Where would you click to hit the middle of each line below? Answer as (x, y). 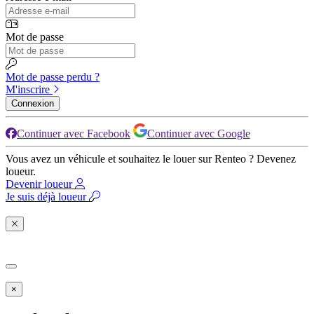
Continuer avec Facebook (74, 133)
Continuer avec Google (198, 133)
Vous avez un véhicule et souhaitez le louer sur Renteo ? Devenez (151, 158)
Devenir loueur (40, 184)
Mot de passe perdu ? (53, 76)
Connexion (33, 103)
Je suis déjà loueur (47, 196)
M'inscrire (29, 89)
